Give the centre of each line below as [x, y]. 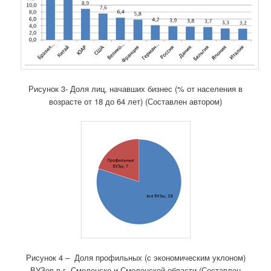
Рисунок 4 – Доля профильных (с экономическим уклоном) [135, 257]
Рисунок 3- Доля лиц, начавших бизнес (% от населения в [135, 89]
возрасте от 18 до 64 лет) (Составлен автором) [135, 102]
